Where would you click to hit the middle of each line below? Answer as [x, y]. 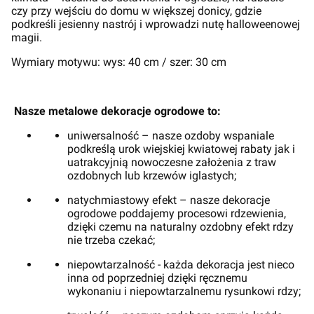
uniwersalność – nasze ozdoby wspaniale [171, 136]
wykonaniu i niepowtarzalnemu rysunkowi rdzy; [184, 291]
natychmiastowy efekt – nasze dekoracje [169, 200]
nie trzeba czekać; [111, 240]
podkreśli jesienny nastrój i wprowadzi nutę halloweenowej [156, 24]
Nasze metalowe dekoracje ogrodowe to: [117, 111]
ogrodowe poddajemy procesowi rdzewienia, [177, 213]
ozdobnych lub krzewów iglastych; [152, 176]
